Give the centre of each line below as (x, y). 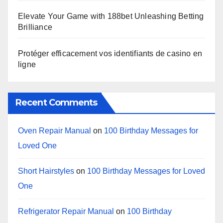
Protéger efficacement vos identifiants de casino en (110, 54)
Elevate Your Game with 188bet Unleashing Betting (111, 16)
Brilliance (35, 27)
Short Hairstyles (46, 171)
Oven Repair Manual (55, 130)
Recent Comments (56, 102)
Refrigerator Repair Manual (66, 211)
